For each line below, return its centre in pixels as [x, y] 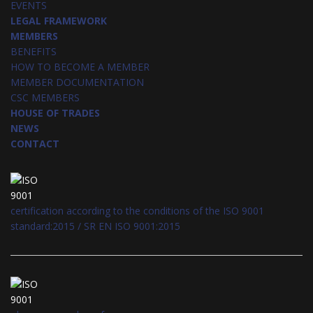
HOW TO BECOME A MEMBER [80, 67]
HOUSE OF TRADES [55, 113]
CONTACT [35, 144]
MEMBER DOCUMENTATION [77, 82]
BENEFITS [34, 51]
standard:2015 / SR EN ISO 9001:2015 [95, 226]
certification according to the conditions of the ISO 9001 [137, 211]
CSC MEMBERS [45, 97]
